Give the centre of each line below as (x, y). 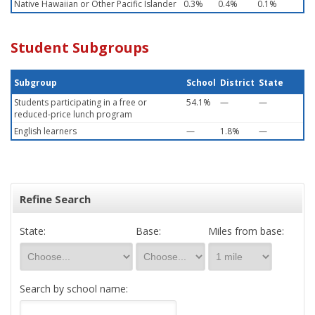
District (237, 83)
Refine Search (55, 199)
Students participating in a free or (81, 102)
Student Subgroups (80, 47)
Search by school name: (74, 289)
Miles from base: (246, 231)
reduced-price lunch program (73, 114)
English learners (45, 131)
